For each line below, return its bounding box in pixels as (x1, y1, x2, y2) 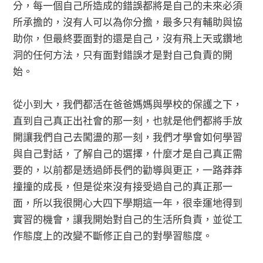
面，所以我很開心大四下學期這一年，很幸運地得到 (13, 194, 243, 210)
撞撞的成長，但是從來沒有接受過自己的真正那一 (13, 178, 233, 193)
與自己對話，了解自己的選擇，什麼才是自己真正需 (13, 145, 243, 160)
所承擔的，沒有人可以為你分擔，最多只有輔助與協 (13, 14, 243, 29)
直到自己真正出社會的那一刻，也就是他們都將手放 (13, 112, 243, 127)
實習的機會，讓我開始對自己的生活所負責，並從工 (13, 211, 243, 226)
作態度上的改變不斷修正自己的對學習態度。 (13, 227, 213, 242)
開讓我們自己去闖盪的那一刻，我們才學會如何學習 (13, 129, 243, 144)
